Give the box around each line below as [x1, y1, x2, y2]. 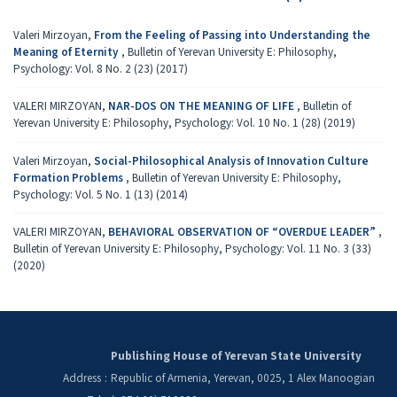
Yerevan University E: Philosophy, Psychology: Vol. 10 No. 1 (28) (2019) [13, 114, 355, 132]
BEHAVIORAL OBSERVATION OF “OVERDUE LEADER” [108, 223, 378, 241]
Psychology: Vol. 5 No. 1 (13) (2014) [13, 185, 188, 203]
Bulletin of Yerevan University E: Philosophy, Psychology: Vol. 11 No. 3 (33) [13, 240, 371, 258]
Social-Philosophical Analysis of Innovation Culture [94, 152, 369, 169]
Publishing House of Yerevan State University [110, 347, 362, 364]
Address [62, 370, 101, 386]
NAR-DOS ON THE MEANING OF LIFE [108, 97, 297, 115]
